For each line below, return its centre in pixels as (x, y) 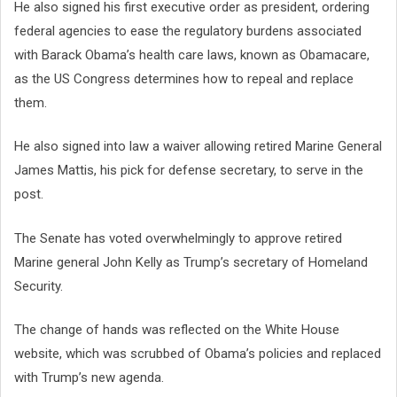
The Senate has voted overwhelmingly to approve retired (178, 238)
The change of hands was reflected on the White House (177, 330)
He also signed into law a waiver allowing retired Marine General (198, 147)
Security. (39, 286)
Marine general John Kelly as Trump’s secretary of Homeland (191, 262)
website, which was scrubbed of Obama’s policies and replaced (198, 354)
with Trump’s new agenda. (89, 378)
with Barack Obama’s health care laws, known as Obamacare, (192, 54)
